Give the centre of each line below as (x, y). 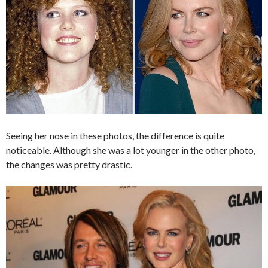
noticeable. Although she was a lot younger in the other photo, (131, 150)
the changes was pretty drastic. (69, 165)
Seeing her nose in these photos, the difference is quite (115, 136)
